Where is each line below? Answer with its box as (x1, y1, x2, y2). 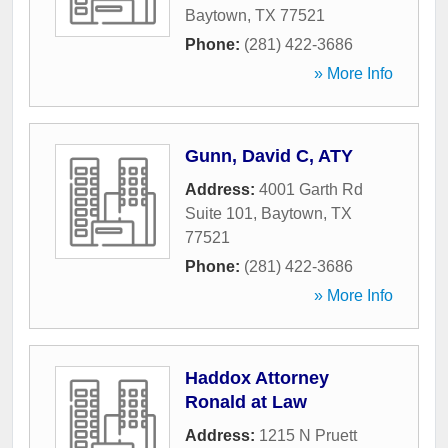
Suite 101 (185, 205, 253, 223)
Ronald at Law (185, 392, 307, 413)
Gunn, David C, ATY (185, 146, 353, 167)
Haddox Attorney (185, 368, 329, 389)
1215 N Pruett (259, 427, 357, 445)
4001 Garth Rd (259, 181, 363, 199)
